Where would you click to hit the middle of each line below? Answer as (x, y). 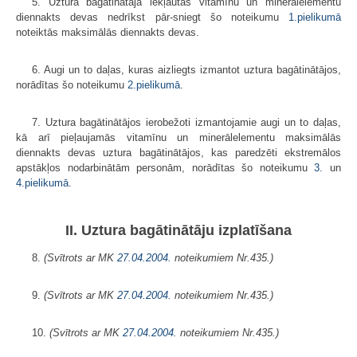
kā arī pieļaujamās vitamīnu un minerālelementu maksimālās (178, 137)
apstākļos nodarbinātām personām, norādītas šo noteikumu (165, 167)
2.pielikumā (154, 84)
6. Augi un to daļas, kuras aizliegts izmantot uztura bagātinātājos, (186, 69)
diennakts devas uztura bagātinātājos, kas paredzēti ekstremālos (178, 152)
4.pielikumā (42, 182)
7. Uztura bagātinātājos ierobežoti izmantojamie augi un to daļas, (186, 122)
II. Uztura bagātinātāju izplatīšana (178, 231)
